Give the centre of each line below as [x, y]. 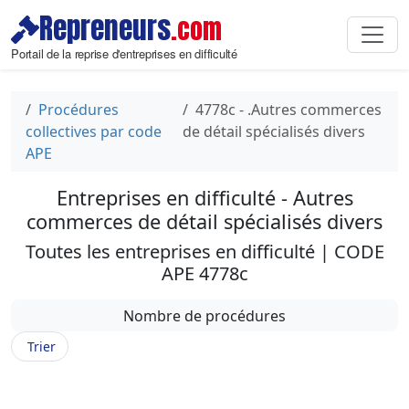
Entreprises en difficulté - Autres [204, 198]
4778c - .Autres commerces [288, 110]
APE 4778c [204, 273]
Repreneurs [105, 28]
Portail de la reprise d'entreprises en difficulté [124, 53]
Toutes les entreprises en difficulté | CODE [204, 252]
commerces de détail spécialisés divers [204, 221]
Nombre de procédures [204, 315]
